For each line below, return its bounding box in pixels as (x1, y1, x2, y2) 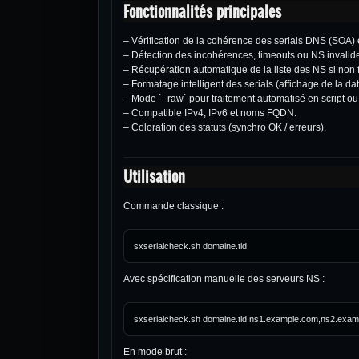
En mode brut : (123, 346, 187, 357)
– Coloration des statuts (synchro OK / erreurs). (123, 122, 326, 133)
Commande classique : (123, 200, 224, 212)
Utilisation (123, 166, 185, 187)
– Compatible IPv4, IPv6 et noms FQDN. (123, 107, 296, 119)
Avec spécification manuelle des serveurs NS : (123, 273, 325, 284)
